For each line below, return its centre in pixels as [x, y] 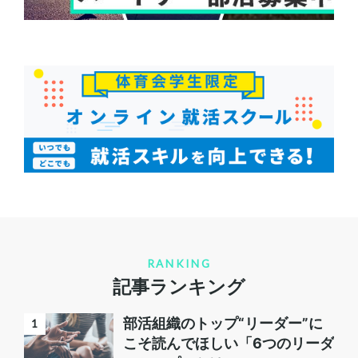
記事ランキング [179, 287]
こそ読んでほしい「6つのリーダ [228, 344]
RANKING [179, 264]
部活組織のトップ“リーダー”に [223, 324]
